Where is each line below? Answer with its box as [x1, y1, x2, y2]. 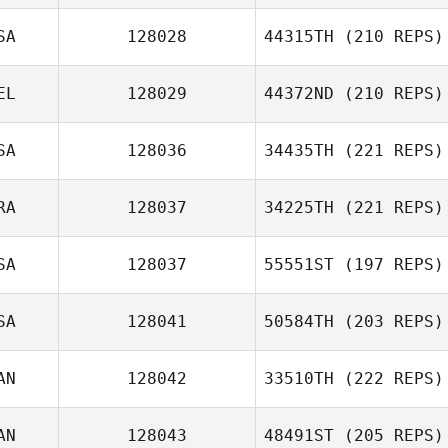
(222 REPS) [334, 369, 444, 388]
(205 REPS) [334, 426, 444, 445]
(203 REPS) [334, 312, 444, 331]
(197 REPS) [334, 255, 444, 274]
